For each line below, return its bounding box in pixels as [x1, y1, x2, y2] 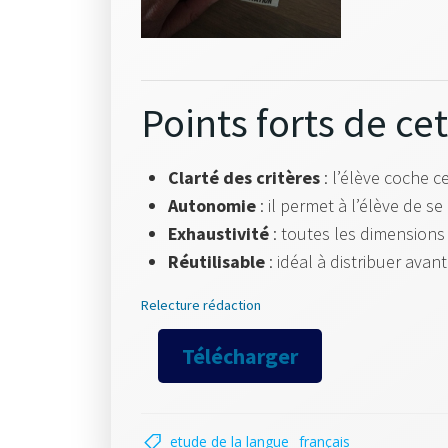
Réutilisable [168, 250, 265, 274]
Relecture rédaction [141, 296, 261, 315]
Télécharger [181, 342, 298, 371]
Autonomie [168, 194, 256, 218]
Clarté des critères [168, 166, 320, 190]
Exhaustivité [168, 222, 269, 246]
